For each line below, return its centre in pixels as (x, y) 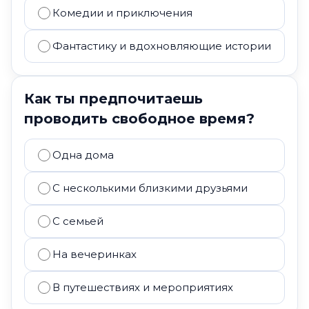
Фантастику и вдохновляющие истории (162, 46)
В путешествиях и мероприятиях (143, 287)
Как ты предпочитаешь (113, 99)
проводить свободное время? (139, 119)
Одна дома (83, 155)
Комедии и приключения (122, 13)
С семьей (78, 221)
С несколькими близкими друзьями (150, 188)
